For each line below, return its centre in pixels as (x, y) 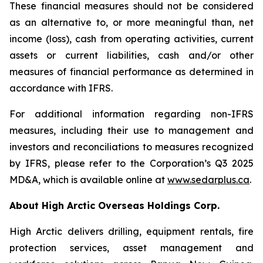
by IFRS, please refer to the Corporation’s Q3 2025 (131, 163)
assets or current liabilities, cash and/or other (131, 55)
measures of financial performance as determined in (131, 72)
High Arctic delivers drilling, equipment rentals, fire (131, 231)
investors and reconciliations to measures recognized (131, 147)
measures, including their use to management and (131, 130)
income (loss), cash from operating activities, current (131, 39)
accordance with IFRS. (61, 88)
